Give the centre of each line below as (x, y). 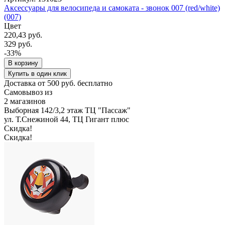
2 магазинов (25, 101)
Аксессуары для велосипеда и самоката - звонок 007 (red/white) (112, 8)
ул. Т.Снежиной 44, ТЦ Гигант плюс (67, 119)
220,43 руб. (23, 35)
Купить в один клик (37, 73)
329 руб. (18, 44)
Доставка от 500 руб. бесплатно (58, 83)
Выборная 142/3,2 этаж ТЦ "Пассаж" (67, 110)
